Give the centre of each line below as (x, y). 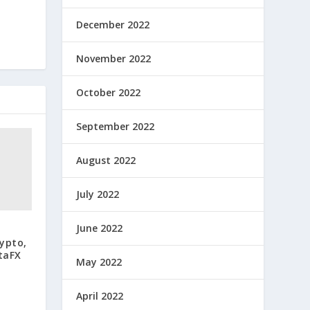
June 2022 (100, 228)
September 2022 (116, 126)
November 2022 (114, 58)
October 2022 (109, 92)
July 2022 (98, 194)
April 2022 (100, 295)
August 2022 (106, 160)
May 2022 (99, 262)
